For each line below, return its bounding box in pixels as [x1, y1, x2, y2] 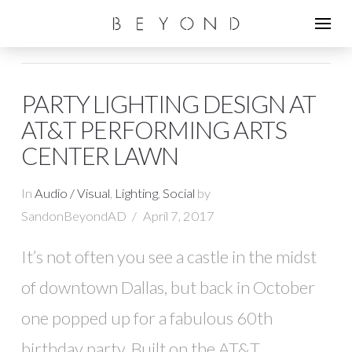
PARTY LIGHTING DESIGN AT [20, 90, 317, 119]
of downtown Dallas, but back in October [20, 277, 315, 298]
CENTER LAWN [20, 141, 179, 170]
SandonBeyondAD [20, 207, 126, 224]
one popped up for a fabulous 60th [20, 307, 273, 328]
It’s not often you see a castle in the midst [20, 246, 317, 267]
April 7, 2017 [142, 207, 214, 224]
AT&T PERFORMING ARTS [20, 115, 288, 145]
